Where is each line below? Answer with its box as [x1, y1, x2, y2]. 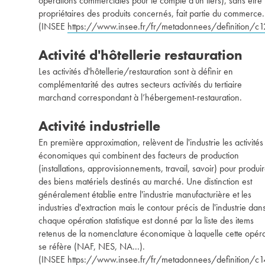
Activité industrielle [38, 117, 160, 135]
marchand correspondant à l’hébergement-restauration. [38, 91, 242, 104]
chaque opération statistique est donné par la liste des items [38, 214, 254, 227]
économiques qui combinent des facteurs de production [38, 149, 239, 161]
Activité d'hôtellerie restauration [38, 46, 243, 64]
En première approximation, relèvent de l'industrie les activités [38, 136, 263, 148]
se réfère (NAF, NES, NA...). [38, 240, 145, 253]
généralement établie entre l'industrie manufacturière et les [38, 188, 251, 201]
